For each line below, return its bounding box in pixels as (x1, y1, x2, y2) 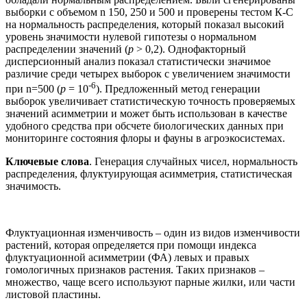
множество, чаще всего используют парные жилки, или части (5, 275, 295, 288)
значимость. (5, 180, 61, 192)
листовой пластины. (5, 288, 101, 300)
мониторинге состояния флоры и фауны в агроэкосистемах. (5, 132, 285, 144)
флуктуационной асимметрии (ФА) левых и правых (5, 251, 249, 263)
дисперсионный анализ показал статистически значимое (5, 55, 271, 67)
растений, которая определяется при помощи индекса (5, 238, 256, 251)
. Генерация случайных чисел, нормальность (89, 155, 297, 167)
